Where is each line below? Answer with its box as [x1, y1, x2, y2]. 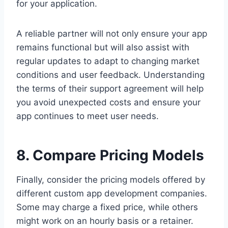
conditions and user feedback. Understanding [16, 69, 205, 80]
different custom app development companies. [16, 188, 207, 198]
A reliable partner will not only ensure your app [16, 28, 207, 39]
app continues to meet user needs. [16, 110, 159, 121]
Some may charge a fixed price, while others [16, 202, 198, 212]
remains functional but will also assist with [16, 42, 189, 52]
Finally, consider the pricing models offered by [16, 174, 205, 185]
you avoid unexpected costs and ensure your [16, 97, 201, 107]
